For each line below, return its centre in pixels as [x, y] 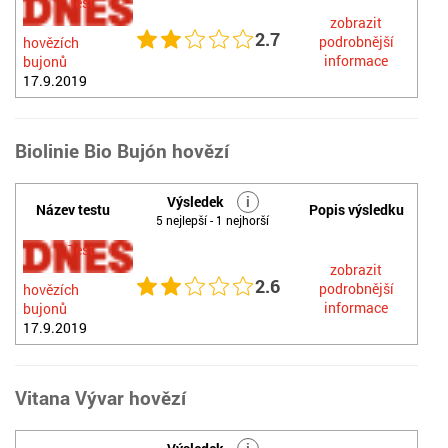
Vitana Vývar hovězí [100, 397]
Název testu [73, 209]
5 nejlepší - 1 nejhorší [212, 220]
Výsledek [196, 201]
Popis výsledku [356, 209]
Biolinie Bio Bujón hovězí [122, 150]
